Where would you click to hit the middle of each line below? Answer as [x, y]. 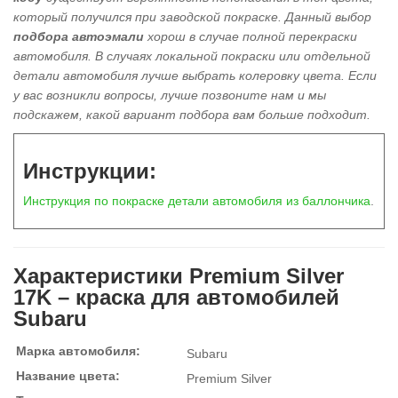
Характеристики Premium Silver [179, 275]
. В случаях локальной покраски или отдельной [229, 56]
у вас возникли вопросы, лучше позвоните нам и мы [170, 95]
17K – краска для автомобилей [176, 297]
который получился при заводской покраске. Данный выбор [192, 16]
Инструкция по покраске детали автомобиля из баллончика [197, 200]
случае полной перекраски [276, 36]
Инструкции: [90, 171]
